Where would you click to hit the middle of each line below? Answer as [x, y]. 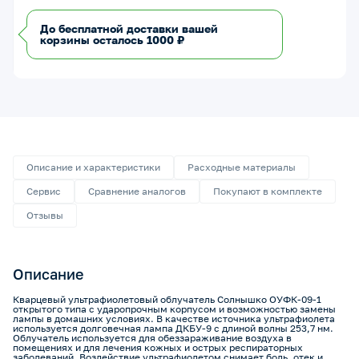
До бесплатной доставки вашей [129, 28]
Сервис [44, 191]
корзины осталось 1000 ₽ [112, 40]
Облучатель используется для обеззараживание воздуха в [152, 338]
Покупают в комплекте [268, 191]
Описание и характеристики [93, 167]
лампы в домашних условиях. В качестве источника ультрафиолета [174, 319]
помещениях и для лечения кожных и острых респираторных [158, 347]
